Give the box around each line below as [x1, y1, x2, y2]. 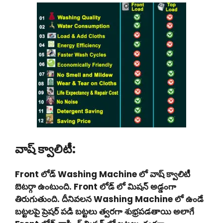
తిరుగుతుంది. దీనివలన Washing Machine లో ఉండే [15, 193, 204, 205]
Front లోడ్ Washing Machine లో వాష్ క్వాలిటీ [15, 168, 192, 180]
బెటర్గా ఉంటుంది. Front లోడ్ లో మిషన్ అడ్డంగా [15, 180, 176, 193]
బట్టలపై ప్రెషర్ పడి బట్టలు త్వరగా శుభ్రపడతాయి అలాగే [15, 205, 194, 218]
